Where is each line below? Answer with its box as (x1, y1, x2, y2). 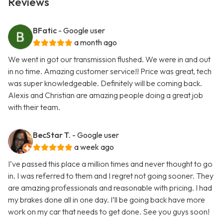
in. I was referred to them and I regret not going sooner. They (8, 171, 214, 181)
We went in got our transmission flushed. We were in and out (8, 54, 211, 65)
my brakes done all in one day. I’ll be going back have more (8, 195, 205, 205)
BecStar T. (33, 130, 71, 140)
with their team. (8, 102, 60, 112)
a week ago (74, 142, 114, 152)
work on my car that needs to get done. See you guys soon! (8, 207, 210, 217)
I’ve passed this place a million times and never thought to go (8, 159, 213, 169)
